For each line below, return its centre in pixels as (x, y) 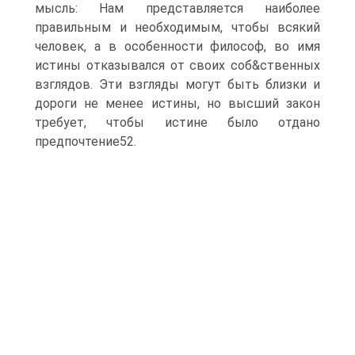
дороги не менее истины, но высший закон (177, 103)
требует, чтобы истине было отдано (177, 122)
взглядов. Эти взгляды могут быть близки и (177, 84)
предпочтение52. (86, 141)
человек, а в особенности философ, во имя (177, 46)
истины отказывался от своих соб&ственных (177, 65)
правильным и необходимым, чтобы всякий (177, 27)
